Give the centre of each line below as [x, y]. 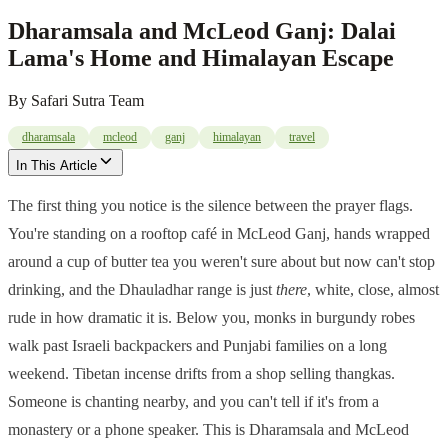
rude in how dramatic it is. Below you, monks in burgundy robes [211, 318]
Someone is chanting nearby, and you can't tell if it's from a [193, 402]
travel [302, 137]
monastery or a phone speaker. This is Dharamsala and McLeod [208, 430]
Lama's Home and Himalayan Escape [201, 58]
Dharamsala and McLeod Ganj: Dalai [202, 31]
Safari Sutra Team [87, 101]
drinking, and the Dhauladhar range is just [142, 290]
